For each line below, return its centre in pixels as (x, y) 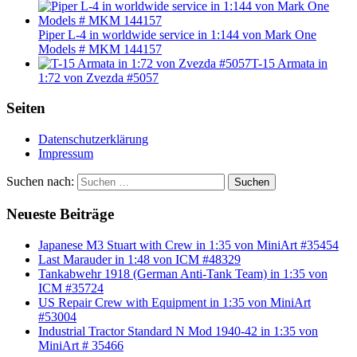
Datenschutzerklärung (93, 139)
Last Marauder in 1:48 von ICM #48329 (139, 259)
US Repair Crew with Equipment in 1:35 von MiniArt (175, 302)
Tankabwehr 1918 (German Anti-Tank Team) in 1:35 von (183, 273)
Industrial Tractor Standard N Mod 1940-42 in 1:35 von (178, 331)
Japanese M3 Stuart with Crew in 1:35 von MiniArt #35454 (188, 245)
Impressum (66, 154)
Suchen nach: (40, 182)
